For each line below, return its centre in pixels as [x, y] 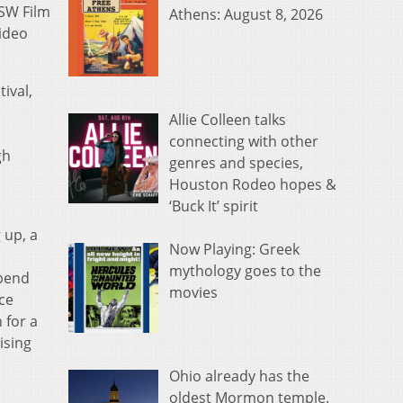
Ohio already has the [239, 376]
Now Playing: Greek [234, 250]
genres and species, [236, 163]
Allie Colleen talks [228, 120]
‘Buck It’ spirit [214, 206]
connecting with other [244, 142]
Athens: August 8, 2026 [246, 15]
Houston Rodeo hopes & [253, 185]
